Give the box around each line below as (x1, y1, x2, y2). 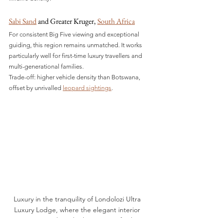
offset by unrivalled (9, 84, 63, 92)
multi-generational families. (9, 63, 84, 71)
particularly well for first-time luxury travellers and (9, 52, 144, 60)
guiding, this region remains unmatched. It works (9, 41, 144, 49)
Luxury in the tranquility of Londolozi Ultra (13, 194, 143, 203)
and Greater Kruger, (36, 16, 97, 27)
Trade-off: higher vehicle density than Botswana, (9, 73, 142, 81)
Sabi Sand (9, 16, 36, 27)
